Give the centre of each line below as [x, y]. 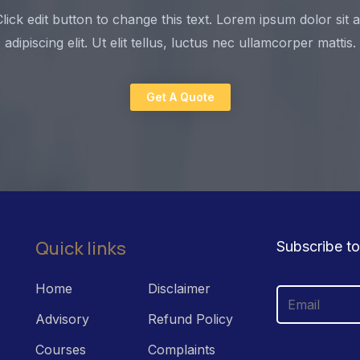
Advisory [62, 319]
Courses [60, 350]
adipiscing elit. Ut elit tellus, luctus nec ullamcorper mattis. [180, 43]
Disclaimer [179, 288]
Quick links [80, 248]
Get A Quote [180, 97]
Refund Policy [190, 319]
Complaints [181, 350]
